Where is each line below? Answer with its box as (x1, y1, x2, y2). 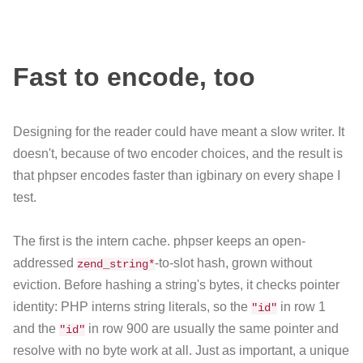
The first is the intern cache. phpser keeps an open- (13, 234, 305, 249)
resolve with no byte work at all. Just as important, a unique (13, 344, 349, 358)
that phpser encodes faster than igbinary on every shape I (13, 169, 340, 183)
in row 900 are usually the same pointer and (85, 322, 339, 336)
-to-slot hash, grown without (155, 256, 312, 271)
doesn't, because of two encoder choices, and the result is (13, 147, 343, 161)
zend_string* (77, 258, 155, 271)
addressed (13, 256, 77, 271)
